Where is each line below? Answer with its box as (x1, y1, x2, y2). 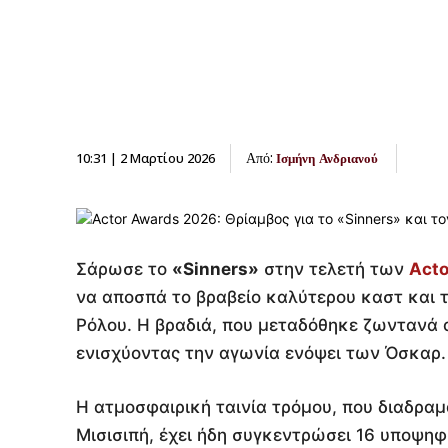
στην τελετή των (259, 258, 409, 279)
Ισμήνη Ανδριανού (276, 149, 378, 166)
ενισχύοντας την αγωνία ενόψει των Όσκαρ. (76, 342, 446, 363)
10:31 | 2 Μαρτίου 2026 (76, 148, 215, 167)
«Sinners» (172, 258, 259, 279)
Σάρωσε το (76, 258, 172, 279)
